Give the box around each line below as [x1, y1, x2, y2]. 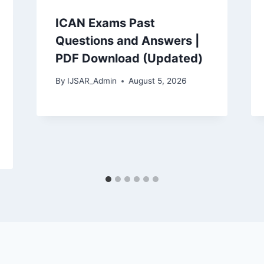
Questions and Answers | [55, 33, 199, 48]
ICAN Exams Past [55, 15, 155, 30]
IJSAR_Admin [67, 76, 117, 86]
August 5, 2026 [128, 76, 186, 86]
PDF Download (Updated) [55, 51, 203, 65]
